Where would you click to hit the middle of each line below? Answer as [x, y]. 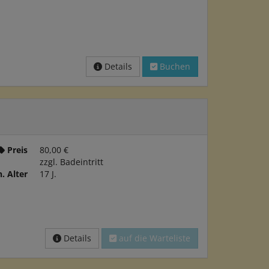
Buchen [174, 66]
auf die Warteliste [153, 238]
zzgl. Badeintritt [71, 162]
